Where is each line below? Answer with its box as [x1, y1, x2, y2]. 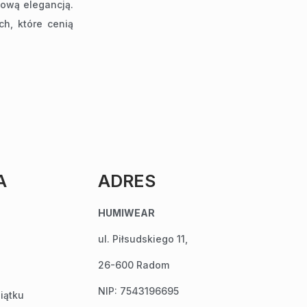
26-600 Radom [97, 259, 169, 271]
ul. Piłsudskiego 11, [97, 233, 188, 245]
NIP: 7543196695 [97, 285, 179, 297]
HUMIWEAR [97, 207, 155, 219]
